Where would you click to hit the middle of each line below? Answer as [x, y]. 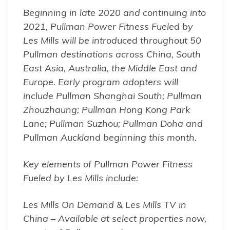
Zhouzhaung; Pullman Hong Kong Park [107, 109]
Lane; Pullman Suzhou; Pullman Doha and [113, 123]
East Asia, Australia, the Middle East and [110, 68]
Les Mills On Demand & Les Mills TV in [105, 204]
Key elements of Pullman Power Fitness [108, 164]
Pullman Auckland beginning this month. [110, 137]
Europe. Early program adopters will [101, 82]
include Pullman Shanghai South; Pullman [112, 95]
